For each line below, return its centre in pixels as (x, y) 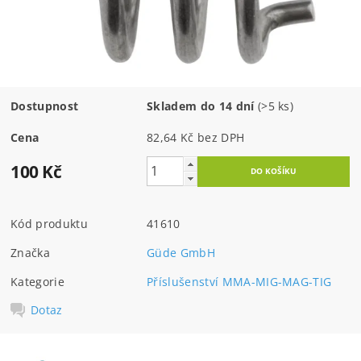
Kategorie (37, 281)
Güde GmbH (181, 252)
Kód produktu (49, 223)
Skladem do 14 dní (201, 106)
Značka (31, 252)
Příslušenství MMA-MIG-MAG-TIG (239, 281)
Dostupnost (45, 106)
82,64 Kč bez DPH (221, 137)
